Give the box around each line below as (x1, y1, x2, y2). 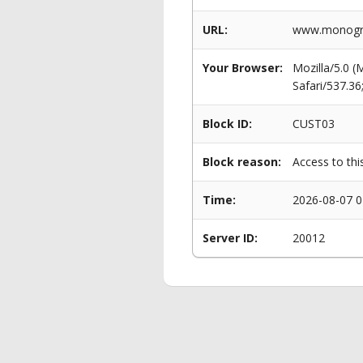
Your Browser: (203, 60, 283, 75)
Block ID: (203, 116, 252, 131)
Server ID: (203, 230, 258, 246)
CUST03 (293, 116, 335, 131)
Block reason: (203, 154, 281, 169)
